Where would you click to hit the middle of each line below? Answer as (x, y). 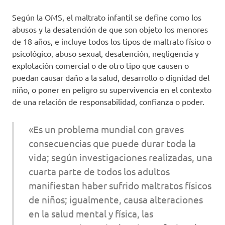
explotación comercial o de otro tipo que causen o (100, 65)
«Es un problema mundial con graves (106, 129)
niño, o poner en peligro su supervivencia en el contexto (112, 89)
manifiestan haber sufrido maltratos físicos (120, 185)
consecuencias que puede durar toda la (112, 143)
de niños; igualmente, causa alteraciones (116, 199)
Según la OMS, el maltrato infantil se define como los (107, 17)
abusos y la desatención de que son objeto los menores (110, 29)
